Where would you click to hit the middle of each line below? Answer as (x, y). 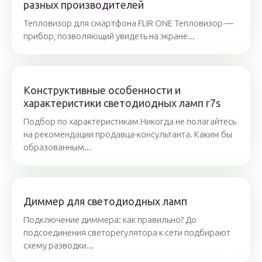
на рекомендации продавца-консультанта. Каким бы (128, 135)
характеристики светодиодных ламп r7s (122, 103)
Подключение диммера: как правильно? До (110, 220)
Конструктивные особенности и (102, 90)
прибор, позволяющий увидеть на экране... (109, 36)
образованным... (57, 147)
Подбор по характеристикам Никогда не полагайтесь (130, 122)
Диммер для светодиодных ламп (105, 201)
